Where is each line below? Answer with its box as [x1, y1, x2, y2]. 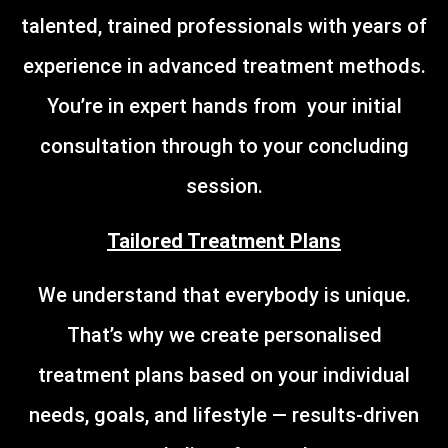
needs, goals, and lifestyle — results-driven [29, 403, 419, 428]
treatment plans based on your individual [38, 363, 410, 388]
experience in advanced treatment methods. [22, 54, 426, 79]
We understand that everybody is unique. [37, 283, 411, 308]
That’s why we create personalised [66, 323, 382, 348]
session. [185, 174, 263, 199]
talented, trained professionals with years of [21, 14, 427, 39]
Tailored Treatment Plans [107, 228, 341, 253]
